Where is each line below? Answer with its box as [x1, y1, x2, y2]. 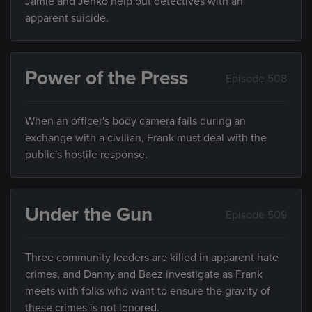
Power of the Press [25, 66, 188, 90]
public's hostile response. [25, 148, 148, 162]
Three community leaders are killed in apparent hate [25, 251, 279, 265]
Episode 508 [226, 71, 287, 86]
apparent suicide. [25, 11, 109, 25]
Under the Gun [25, 203, 153, 226]
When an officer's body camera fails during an [25, 114, 246, 128]
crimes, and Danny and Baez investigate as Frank [25, 267, 263, 281]
